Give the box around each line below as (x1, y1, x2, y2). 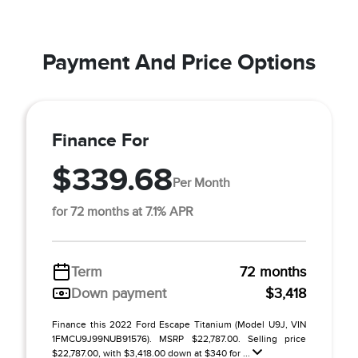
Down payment (71, 284, 166, 301)
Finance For (52, 129, 149, 150)
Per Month (173, 176, 230, 191)
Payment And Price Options (42, 49, 316, 74)
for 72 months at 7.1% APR (52, 204, 193, 219)
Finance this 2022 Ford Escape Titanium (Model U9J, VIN (52, 318, 306, 330)
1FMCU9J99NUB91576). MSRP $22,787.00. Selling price (52, 332, 306, 344)
